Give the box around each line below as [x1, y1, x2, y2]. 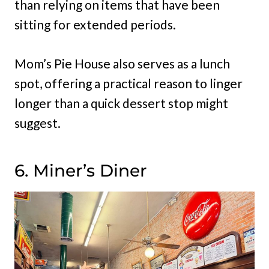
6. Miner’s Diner [14, 160, 147, 181]
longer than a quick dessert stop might [14, 95, 228, 111]
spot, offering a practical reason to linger [14, 76, 243, 91]
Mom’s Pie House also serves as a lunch [14, 56, 230, 71]
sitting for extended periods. [14, 17, 176, 32]
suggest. [14, 115, 61, 131]
